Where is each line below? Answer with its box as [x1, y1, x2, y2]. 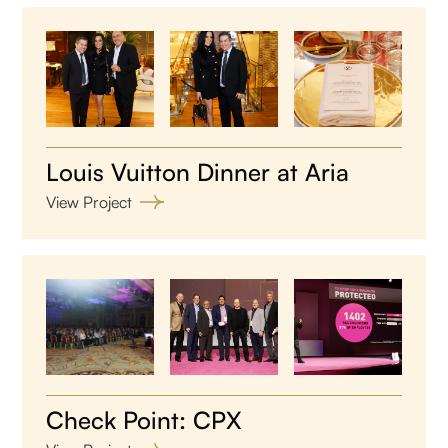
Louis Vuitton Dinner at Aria [46, 156, 350, 187]
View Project [46, 191, 133, 212]
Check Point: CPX [46, 404, 242, 435]
